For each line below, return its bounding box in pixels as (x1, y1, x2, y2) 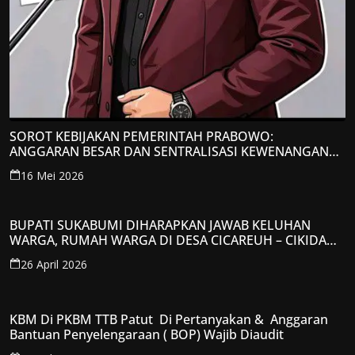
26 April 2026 (21, 257, 87, 272)
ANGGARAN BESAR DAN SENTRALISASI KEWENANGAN (10, 143, 329, 160)
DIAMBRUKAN (10, 246, 94, 264)
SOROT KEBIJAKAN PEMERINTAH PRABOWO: (10, 128, 273, 145)
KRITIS (10, 173, 48, 190)
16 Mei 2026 (21, 168, 84, 183)
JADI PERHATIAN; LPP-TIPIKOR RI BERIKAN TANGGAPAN (10, 158, 340, 175)
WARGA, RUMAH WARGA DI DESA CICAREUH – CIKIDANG (10, 231, 345, 249)
